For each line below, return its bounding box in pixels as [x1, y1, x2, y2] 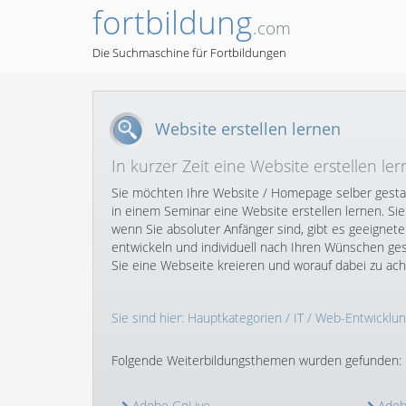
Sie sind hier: [111, 309, 188, 326]
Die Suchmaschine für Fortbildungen [92, 44, 286, 61]
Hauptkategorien [188, 309, 282, 326]
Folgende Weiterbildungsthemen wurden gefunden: [111, 352, 401, 369]
